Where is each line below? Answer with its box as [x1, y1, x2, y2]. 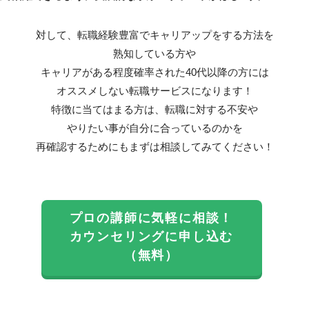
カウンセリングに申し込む [69, 229, 234, 243]
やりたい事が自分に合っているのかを [66, 122, 243, 134]
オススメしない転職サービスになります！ [56, 85, 253, 97]
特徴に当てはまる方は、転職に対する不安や [51, 103, 258, 115]
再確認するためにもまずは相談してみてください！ [35, 141, 274, 152]
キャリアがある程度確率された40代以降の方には [40, 66, 269, 78]
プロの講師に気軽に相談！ [69, 210, 234, 225]
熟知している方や [113, 48, 196, 59]
